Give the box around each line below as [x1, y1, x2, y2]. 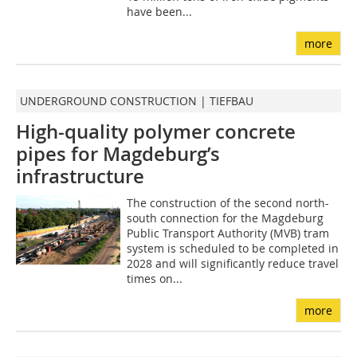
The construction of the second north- [126, 195, 329, 211]
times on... [126, 271, 182, 287]
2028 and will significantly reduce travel [126, 256, 339, 272]
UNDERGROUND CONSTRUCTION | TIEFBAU [20, 93, 253, 109]
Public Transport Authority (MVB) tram [126, 226, 329, 241]
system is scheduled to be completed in [126, 241, 339, 257]
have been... [126, 4, 192, 20]
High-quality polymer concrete [16, 119, 296, 145]
